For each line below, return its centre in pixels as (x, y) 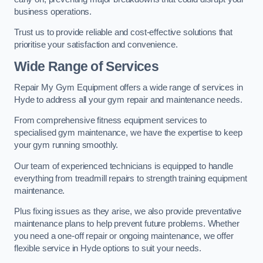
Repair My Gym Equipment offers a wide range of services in (129, 87)
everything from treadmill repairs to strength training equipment (131, 178)
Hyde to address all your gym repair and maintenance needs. (128, 100)
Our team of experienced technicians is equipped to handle (124, 166)
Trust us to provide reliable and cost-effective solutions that (123, 33)
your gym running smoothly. (66, 145)
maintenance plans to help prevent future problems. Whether (127, 224)
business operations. (53, 11)
